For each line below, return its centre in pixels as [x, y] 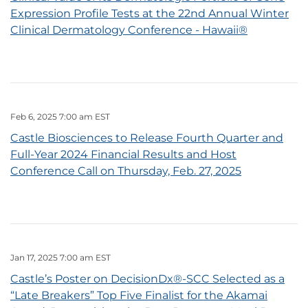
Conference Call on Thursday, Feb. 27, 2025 [126, 171]
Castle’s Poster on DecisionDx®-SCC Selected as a [147, 279]
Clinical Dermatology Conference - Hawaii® [129, 30]
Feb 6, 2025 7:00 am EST [60, 117]
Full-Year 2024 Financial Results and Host [123, 155]
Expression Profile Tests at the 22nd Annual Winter [150, 14]
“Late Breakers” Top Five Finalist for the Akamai [139, 296]
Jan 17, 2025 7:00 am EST [60, 258]
